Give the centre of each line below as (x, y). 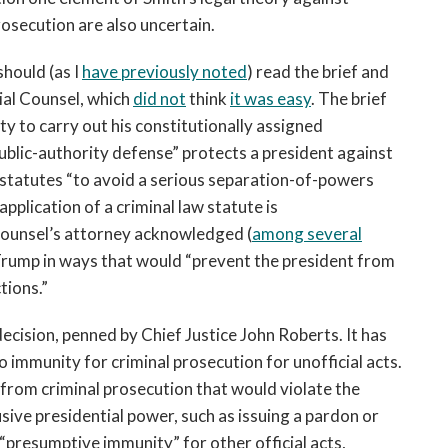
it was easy (270, 98)
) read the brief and (318, 71)
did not (159, 98)
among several (307, 233)
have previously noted (164, 71)
